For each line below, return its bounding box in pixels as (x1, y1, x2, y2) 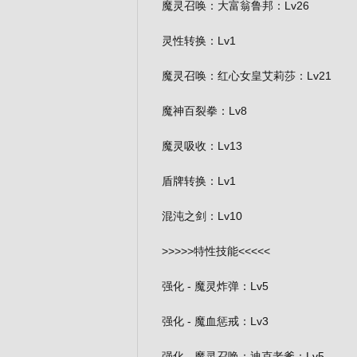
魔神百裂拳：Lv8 (162, 104, 247, 117)
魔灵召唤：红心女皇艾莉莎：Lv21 (162, 69, 331, 82)
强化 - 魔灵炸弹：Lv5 (162, 280, 269, 292)
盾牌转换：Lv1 (162, 175, 236, 187)
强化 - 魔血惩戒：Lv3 (162, 315, 269, 328)
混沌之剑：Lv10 (162, 210, 242, 222)
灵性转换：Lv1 (162, 34, 236, 47)
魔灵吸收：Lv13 (162, 139, 242, 152)
